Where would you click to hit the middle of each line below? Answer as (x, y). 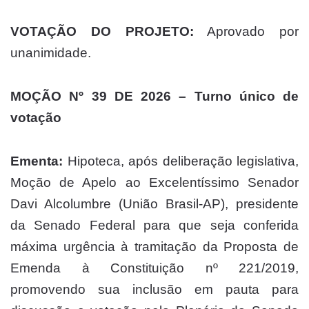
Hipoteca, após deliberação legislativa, (181, 161)
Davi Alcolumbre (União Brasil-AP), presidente (154, 204)
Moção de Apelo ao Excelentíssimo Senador (154, 183)
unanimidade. (51, 53)
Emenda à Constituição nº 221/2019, (154, 268)
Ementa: (37, 161)
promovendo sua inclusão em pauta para (154, 290)
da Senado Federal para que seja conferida (154, 226)
